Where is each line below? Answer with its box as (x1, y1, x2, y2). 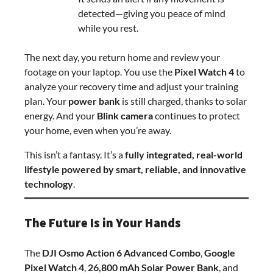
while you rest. (78, 22, 138, 34)
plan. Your (24, 95, 68, 107)
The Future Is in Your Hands (24, 215, 181, 232)
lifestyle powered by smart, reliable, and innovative (24, 163, 246, 175)
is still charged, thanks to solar (120, 95, 247, 107)
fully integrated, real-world (125, 149, 243, 161)
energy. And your (24, 110, 97, 122)
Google (204, 246, 235, 258)
